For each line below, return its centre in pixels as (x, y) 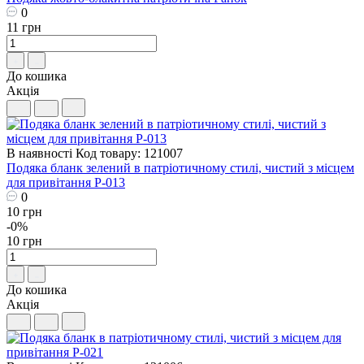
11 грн (24, 27)
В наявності (39, 153)
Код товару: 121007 (129, 153)
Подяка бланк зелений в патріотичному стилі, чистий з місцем (180, 167)
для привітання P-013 (66, 182)
